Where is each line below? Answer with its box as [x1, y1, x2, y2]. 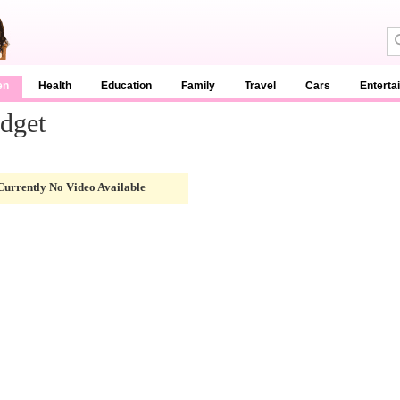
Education [101, 79, 152, 92]
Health [38, 79, 71, 92]
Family [181, 79, 215, 92]
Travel [245, 79, 276, 92]
